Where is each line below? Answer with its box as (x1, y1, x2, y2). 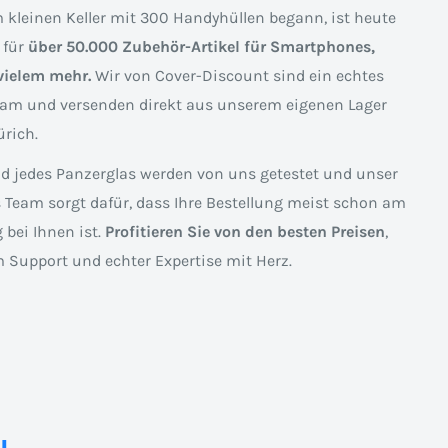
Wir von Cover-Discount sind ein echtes (90, 66, 384, 86)
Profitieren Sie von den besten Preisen (104, 222, 385, 242)
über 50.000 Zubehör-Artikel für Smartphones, (27, 37, 375, 57)
